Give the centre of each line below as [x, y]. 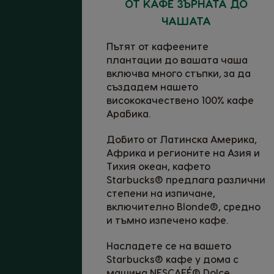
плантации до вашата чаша [177, 59]
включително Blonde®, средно [183, 206]
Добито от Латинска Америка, [182, 139]
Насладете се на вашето [169, 245]
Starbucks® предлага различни [186, 179]
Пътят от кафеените [157, 46]
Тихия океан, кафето [158, 166]
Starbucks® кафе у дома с [172, 259]
